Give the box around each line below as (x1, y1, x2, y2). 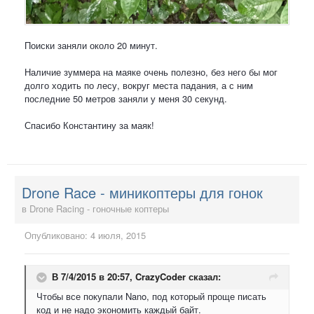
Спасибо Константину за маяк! (25, 118, 154, 132)
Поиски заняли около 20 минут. (25, 38, 158, 52)
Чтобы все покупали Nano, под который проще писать (36, 289, 266, 303)
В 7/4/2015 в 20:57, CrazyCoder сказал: (52, 269, 221, 283)
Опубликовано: (25, 228, 90, 243)
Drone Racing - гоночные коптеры (29, 202, 169, 216)
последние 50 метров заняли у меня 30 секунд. (25, 91, 227, 105)
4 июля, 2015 (90, 228, 146, 243)
